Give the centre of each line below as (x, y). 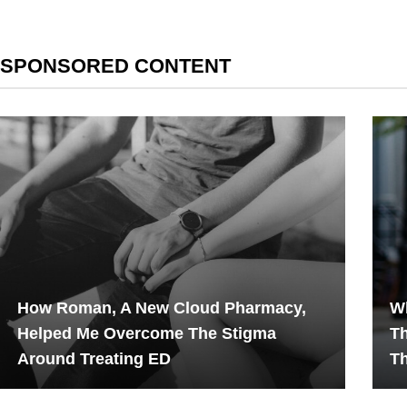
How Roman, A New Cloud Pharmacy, (162, 308)
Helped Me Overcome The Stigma (147, 333)
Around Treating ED (94, 359)
